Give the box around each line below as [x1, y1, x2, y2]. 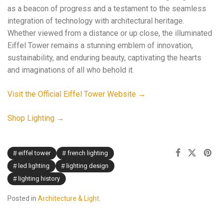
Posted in [7, 194, 38, 203]
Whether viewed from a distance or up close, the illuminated [7, 28, 212, 38]
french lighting [67, 149, 108, 157]
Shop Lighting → [7, 113, 64, 123]
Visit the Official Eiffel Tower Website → [7, 89, 146, 99]
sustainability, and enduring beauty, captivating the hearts [7, 53, 201, 63]
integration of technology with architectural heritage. [7, 16, 184, 26]
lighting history [18, 175, 60, 183]
